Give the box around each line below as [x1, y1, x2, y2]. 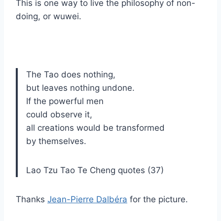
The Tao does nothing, [26, 69, 115, 79]
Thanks [16, 194, 47, 204]
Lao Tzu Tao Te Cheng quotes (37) [26, 165, 164, 175]
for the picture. [127, 194, 188, 204]
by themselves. [26, 136, 86, 146]
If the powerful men [26, 96, 104, 106]
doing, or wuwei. [16, 11, 81, 21]
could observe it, [26, 109, 92, 119]
